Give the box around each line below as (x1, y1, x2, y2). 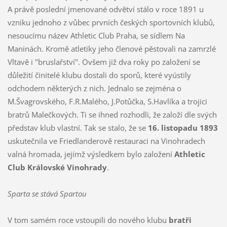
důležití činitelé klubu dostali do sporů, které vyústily (7, 69, 191, 80)
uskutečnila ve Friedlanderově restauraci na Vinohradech (7, 135, 205, 146)
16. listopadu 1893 (147, 122, 218, 133)
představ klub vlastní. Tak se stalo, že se (7, 122, 148, 133)
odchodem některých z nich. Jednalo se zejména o (7, 83, 181, 93)
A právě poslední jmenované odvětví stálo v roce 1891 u (7, 4, 204, 14)
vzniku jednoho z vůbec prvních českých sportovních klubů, (7, 17, 215, 27)
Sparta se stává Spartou (7, 188, 87, 199)
